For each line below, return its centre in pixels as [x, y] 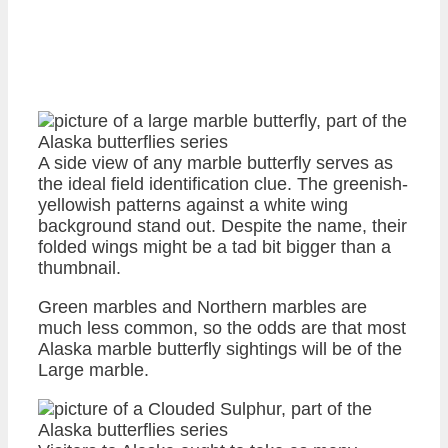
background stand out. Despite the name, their [222, 225]
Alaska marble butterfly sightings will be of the [220, 348]
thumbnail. [79, 267]
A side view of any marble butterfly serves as [215, 162]
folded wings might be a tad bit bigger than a [214, 246]
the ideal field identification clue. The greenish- [223, 183]
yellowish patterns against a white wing [193, 204]
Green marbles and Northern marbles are [202, 306]
